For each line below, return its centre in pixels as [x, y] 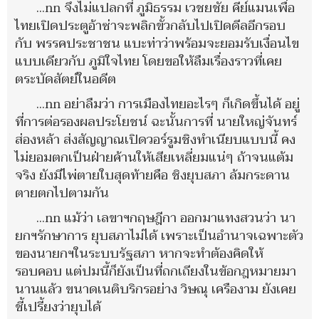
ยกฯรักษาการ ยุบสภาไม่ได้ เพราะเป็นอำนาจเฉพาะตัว [159, 236]
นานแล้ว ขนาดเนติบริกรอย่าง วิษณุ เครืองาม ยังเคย [156, 289]
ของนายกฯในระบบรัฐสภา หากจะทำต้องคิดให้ [139, 253]
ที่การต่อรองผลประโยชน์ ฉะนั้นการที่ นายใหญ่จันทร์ [156, 122]
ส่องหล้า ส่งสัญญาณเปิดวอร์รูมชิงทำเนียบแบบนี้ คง [155, 140]
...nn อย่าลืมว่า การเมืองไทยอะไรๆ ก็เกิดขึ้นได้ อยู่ [168, 104]
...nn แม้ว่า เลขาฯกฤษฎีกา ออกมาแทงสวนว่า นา [166, 218]
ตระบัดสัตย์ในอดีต [66, 79]
